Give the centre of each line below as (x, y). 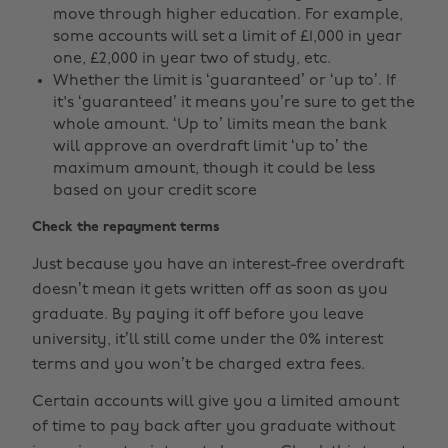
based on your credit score (155, 191)
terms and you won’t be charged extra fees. (198, 365)
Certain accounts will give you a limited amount (215, 402)
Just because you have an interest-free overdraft (218, 265)
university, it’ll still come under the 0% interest (207, 340)
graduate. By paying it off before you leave (198, 315)
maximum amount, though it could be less (214, 169)
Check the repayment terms (126, 227)
